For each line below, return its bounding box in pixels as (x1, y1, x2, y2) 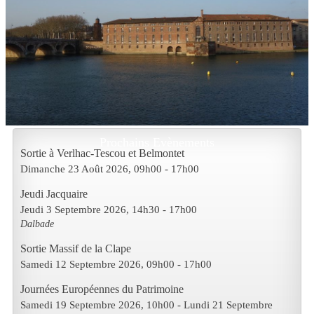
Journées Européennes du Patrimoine (20, 283, 184, 296)
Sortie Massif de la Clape (20, 243, 131, 255)
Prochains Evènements (100, 135, 214, 150)
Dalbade (20, 218, 54, 230)
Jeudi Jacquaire (20, 188, 88, 200)
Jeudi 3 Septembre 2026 (20, 203, 126, 216)
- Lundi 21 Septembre (175, 299, 273, 311)
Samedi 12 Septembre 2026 (20, 258, 141, 271)
